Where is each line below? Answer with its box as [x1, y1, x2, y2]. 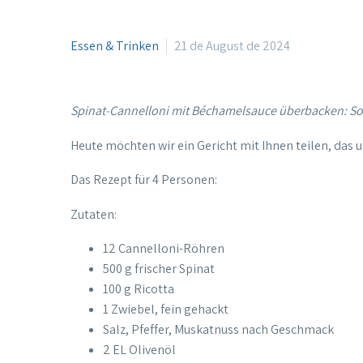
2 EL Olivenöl [103, 341, 176, 359]
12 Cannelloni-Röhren [103, 240, 224, 258]
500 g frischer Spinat [103, 260, 215, 278]
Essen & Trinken [70, 37, 159, 54]
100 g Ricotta [103, 280, 174, 298]
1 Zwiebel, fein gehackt [103, 301, 228, 318]
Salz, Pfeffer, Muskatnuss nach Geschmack [103, 321, 334, 339]
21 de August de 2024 [174, 37, 290, 54]
